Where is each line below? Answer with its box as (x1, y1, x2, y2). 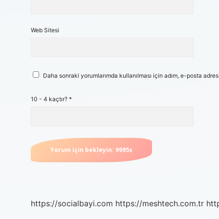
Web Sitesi (31, 26, 59, 34)
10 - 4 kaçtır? (31, 95, 69, 103)
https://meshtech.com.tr (115, 198, 204, 208)
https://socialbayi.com (31, 198, 113, 208)
